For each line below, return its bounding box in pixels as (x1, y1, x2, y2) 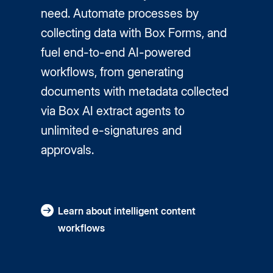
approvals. (41, 143, 94, 157)
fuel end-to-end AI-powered (41, 45, 191, 60)
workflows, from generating (41, 65, 184, 79)
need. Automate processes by (41, 6, 199, 21)
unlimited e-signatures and (41, 123, 182, 138)
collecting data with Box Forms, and (41, 26, 227, 40)
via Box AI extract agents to (41, 104, 185, 118)
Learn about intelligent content (58, 205, 196, 217)
